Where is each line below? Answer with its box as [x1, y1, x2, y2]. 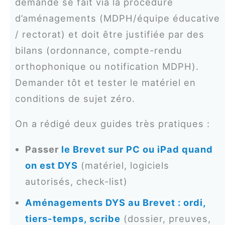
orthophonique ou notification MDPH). [15, 61, 199, 72]
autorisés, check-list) [25, 175, 128, 187]
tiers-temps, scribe [25, 212, 121, 224]
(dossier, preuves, [120, 212, 211, 224]
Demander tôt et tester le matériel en [15, 77, 196, 88]
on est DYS [25, 159, 78, 171]
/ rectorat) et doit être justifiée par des [15, 29, 204, 40]
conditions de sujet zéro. [15, 93, 135, 104]
